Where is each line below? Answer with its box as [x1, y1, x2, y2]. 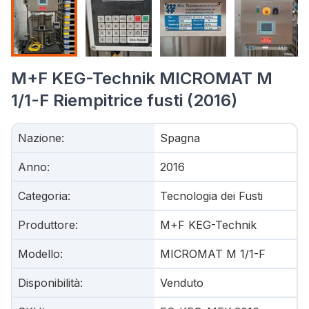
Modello [18, 247, 60, 261]
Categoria [18, 189, 68, 203]
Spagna [160, 131, 200, 145]
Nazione [18, 131, 61, 145]
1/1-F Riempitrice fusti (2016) [11, 90, 237, 110]
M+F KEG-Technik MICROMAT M [11, 68, 272, 88]
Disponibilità [18, 276, 80, 290]
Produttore [18, 218, 75, 232]
